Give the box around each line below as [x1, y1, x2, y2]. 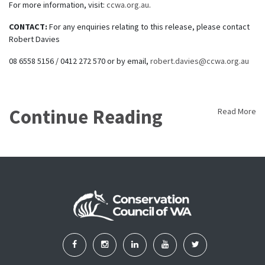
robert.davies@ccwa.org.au [150, 55, 249, 66]
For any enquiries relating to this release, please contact [49, 21, 250, 32]
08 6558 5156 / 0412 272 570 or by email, [9, 55, 150, 66]
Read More [218, 105, 256, 117]
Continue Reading [9, 104, 163, 129]
